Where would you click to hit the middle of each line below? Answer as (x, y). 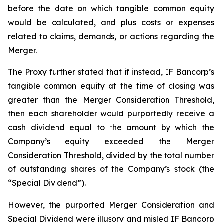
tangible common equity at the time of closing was (111, 86)
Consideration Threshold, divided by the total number (111, 155)
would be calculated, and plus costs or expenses (111, 22)
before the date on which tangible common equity (111, 8)
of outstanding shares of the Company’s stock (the (111, 169)
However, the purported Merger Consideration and (111, 205)
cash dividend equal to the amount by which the (111, 127)
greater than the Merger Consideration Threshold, (111, 100)
